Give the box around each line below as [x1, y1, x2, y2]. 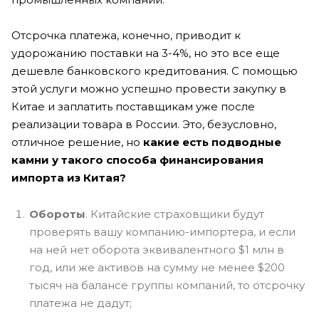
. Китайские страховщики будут [85, 206, 264, 221]
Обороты [29, 206, 85, 221]
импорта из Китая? [11, 170, 126, 184]
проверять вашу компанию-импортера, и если [29, 224, 296, 239]
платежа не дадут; [29, 296, 132, 310]
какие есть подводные [143, 135, 281, 149]
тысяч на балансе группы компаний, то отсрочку [29, 278, 305, 292]
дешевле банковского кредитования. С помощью [11, 63, 298, 78]
